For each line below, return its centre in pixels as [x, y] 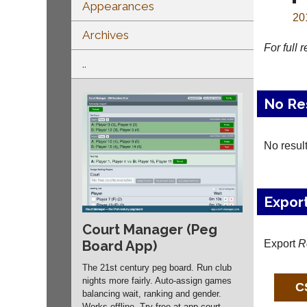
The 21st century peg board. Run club [157, 268]
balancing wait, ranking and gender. [151, 294]
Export [281, 244]
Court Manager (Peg [149, 230]
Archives [105, 35]
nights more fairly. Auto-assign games [157, 281]
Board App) [119, 246]
